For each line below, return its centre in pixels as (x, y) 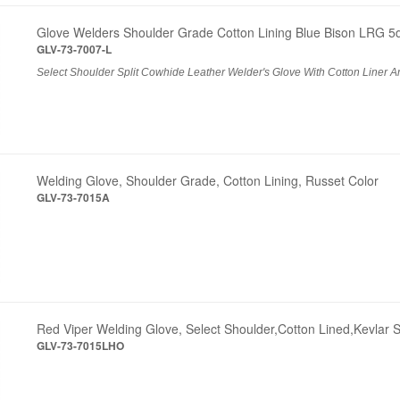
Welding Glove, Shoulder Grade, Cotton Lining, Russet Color (208, 180)
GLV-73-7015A (74, 197)
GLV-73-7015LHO (81, 345)
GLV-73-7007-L (75, 49)
